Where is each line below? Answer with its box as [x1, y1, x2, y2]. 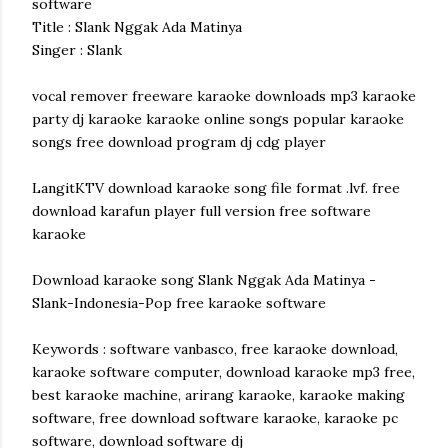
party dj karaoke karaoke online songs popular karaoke [32, 110, 404, 128]
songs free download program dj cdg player [32, 133, 326, 151]
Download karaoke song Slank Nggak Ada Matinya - [32, 271, 376, 289]
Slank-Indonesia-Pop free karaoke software [32, 294, 326, 312]
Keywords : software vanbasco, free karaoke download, [32, 340, 398, 358]
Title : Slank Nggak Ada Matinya [32, 18, 242, 36]
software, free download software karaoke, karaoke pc [32, 409, 398, 427]
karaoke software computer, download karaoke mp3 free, [32, 363, 415, 381]
